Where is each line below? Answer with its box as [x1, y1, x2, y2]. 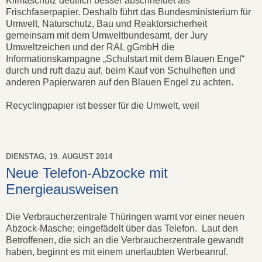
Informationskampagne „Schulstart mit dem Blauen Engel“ [6, 53, 244, 64]
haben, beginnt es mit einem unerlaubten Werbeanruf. [6, 247, 228, 257]
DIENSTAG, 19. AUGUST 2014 [6, 152, 112, 161]
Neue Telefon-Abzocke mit [6, 164, 168, 181]
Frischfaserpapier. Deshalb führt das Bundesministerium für [6, 6, 251, 17]
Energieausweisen [6, 181, 118, 197]
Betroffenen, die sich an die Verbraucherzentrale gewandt [6, 235, 243, 246]
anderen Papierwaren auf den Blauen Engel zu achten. [6, 77, 233, 87]
